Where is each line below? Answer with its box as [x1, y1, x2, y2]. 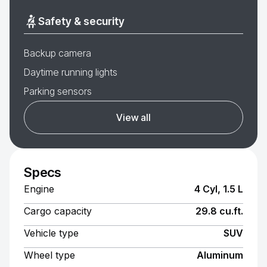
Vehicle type [24, 227, 79, 239]
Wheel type [24, 249, 75, 261]
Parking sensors [24, 85, 92, 97]
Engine [24, 183, 54, 195]
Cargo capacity [24, 205, 92, 217]
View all [116, 111, 151, 123]
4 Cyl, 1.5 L [194, 183, 243, 195]
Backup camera [24, 47, 91, 59]
